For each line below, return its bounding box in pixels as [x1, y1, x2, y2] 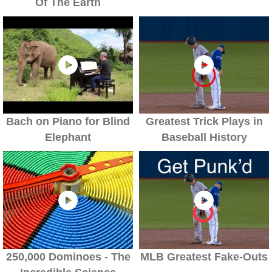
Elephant [45, 131, 91, 144]
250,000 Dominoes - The [5, 250, 131, 263]
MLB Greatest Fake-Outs [140, 250, 268, 263]
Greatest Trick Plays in [145, 115, 263, 128]
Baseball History [161, 131, 247, 144]
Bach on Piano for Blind [6, 115, 130, 128]
